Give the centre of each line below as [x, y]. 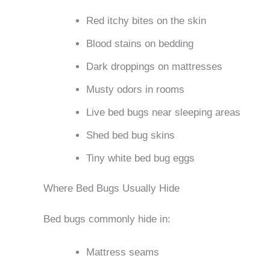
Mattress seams [123, 253]
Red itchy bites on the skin [146, 20]
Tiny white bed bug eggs [140, 158]
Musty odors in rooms [135, 89]
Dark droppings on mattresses [154, 66]
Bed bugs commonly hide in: [107, 219]
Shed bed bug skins [130, 135]
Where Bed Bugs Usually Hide [111, 189]
